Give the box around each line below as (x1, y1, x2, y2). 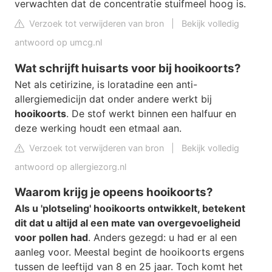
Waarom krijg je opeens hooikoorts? (15, 185, 213, 200)
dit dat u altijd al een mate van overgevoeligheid (15, 217, 240, 229)
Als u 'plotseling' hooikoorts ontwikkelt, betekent (15, 202, 245, 215)
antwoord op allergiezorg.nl (15, 161, 126, 172)
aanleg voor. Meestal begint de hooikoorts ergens (15, 246, 244, 259)
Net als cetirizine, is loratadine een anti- (15, 78, 197, 90)
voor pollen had (15, 231, 88, 244)
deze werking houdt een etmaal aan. (15, 121, 182, 134)
